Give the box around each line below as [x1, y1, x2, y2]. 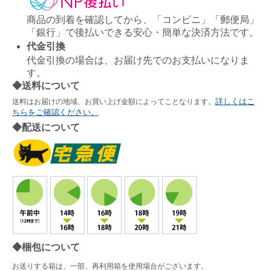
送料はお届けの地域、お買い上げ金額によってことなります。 [12, 97, 215, 106]
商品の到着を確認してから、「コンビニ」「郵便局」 [27, 14, 259, 25]
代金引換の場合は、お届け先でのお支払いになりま [27, 54, 249, 65]
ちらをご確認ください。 [12, 107, 99, 117]
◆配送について [12, 122, 80, 132]
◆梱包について [12, 242, 80, 253]
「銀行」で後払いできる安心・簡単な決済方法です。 [27, 27, 259, 38]
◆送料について [12, 80, 80, 91]
